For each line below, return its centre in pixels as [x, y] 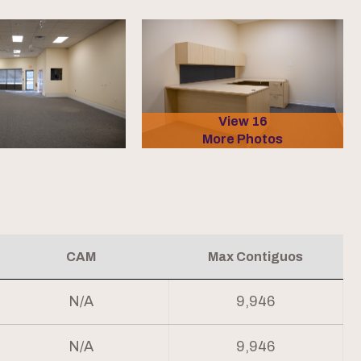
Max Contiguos [256, 257]
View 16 [243, 121]
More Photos [243, 139]
